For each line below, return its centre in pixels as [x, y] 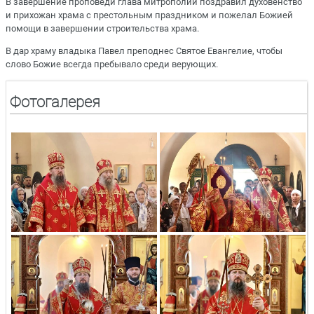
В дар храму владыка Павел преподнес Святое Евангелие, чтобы [144, 51]
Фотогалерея [55, 102]
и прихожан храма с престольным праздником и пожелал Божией [149, 15]
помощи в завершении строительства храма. [103, 29]
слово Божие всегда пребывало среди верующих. [112, 64]
